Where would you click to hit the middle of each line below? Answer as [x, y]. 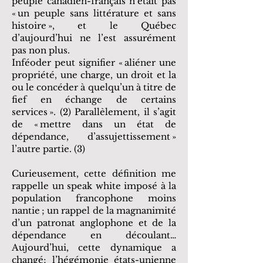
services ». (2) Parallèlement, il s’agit [94, 112]
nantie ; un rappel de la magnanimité [94, 210]
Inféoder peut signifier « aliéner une [94, 63]
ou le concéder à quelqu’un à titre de [94, 87]
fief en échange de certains [94, 100]
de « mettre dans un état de [94, 124]
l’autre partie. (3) [48, 149]
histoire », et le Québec [94, 26]
